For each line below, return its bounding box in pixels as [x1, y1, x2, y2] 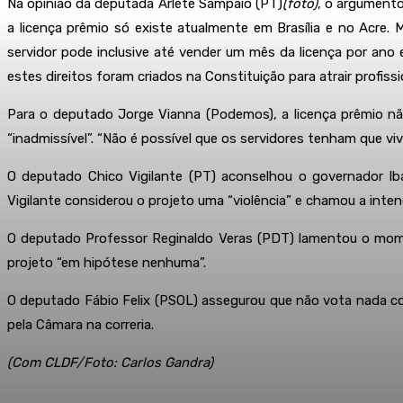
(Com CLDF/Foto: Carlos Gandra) [7, 354, 213, 371]
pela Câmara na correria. [7, 316, 154, 333]
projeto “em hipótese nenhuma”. [7, 254, 206, 271]
